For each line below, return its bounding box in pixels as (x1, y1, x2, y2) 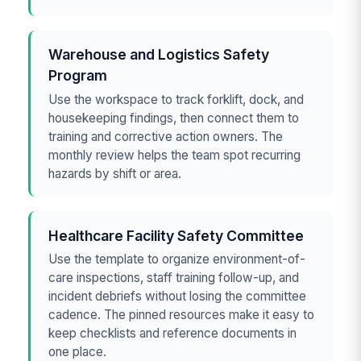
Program (48, 67, 108, 85)
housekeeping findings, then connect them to (48, 110, 300, 126)
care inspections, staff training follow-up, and (48, 269, 300, 285)
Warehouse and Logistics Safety (48, 46, 270, 64)
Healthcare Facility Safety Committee (48, 226, 305, 244)
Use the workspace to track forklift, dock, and (48, 91, 305, 107)
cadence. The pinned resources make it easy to (48, 306, 315, 322)
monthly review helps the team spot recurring (48, 147, 301, 163)
